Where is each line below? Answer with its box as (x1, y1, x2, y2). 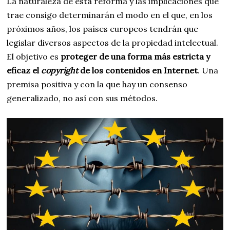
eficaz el (7, 65, 42, 75)
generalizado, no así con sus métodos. (7, 92, 158, 103)
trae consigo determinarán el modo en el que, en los (7, 9, 213, 20)
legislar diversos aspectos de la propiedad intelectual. (7, 37, 219, 48)
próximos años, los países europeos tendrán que (7, 23, 199, 34)
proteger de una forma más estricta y (61, 51, 210, 62)
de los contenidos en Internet (78, 65, 198, 75)
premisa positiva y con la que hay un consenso (7, 79, 188, 89)
